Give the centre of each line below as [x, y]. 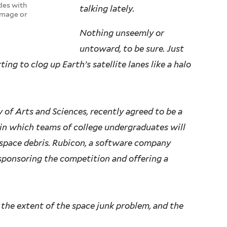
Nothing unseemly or [122, 33]
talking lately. [107, 9]
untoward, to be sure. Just [132, 49]
